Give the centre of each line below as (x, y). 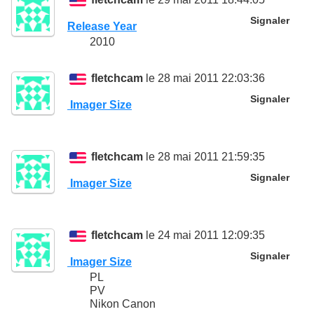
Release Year (102, 27)
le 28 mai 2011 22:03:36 (204, 78)
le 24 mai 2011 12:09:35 (204, 235)
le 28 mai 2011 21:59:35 (204, 157)
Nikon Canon (123, 304)
